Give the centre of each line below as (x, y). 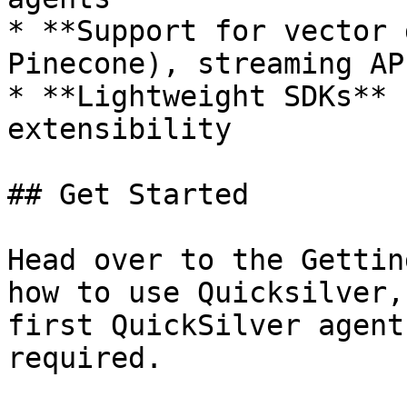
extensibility (119, 129)
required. (85, 358)
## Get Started (128, 194)
